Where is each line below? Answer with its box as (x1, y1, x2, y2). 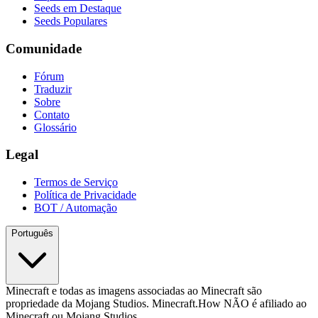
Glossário (34, 121, 77, 133)
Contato (34, 108, 70, 121)
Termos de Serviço (34, 176, 118, 189)
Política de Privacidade (34, 189, 136, 202)
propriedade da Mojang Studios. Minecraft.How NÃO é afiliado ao (6, 297, 307, 310)
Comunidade (6, 40, 82, 56)
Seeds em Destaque (34, 2, 121, 15)
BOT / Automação (34, 202, 117, 214)
